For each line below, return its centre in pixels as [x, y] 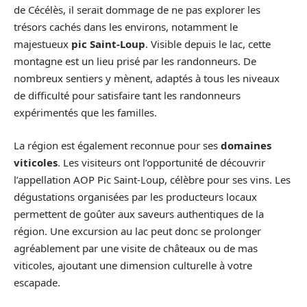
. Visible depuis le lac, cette [208, 44]
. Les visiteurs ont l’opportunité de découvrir [161, 162]
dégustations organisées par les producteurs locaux [135, 196]
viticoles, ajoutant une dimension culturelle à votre [133, 265]
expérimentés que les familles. [85, 112]
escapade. [37, 282]
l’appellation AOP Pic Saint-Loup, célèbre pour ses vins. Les [152, 179]
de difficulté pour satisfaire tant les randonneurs [127, 95]
